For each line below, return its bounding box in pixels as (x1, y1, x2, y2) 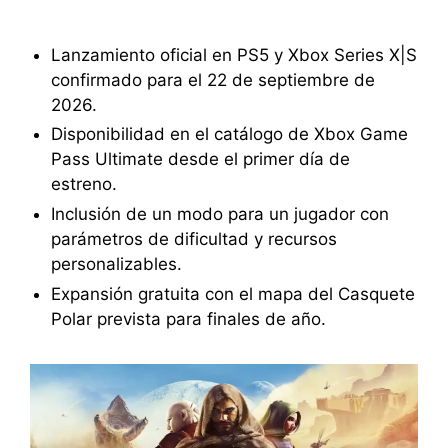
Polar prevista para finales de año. (50, 308, 326, 329)
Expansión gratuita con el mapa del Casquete (50, 283, 415, 304)
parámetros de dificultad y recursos (50, 229, 337, 250)
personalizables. (50, 254, 182, 275)
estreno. (50, 174, 117, 195)
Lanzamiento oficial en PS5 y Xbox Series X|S (50, 44, 417, 65)
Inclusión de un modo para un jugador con (50, 204, 389, 225)
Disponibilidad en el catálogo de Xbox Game (50, 124, 408, 145)
